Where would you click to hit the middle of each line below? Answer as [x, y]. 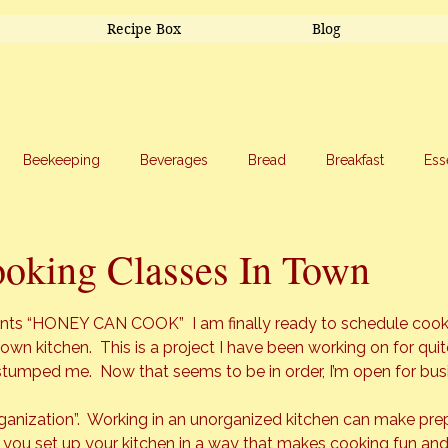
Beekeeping [61, 159]
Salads [95, 239]
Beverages [174, 159]
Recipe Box [143, 29]
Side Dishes [193, 239]
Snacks [293, 239]
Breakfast [355, 159]
